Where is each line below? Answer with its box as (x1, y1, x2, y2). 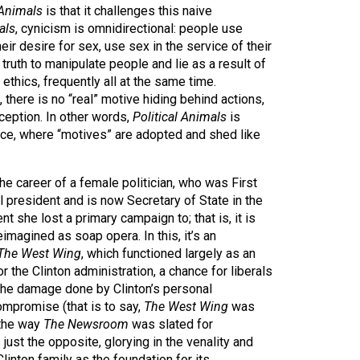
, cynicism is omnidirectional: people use (15, 21, 243, 36)
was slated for (129, 317, 213, 332)
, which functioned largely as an (81, 246, 256, 261)
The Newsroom (43, 317, 129, 332)
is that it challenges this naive (43, 3, 212, 18)
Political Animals (133, 109, 227, 125)
